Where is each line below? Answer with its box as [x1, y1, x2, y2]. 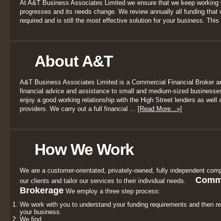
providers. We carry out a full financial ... [20, 105, 138, 112]
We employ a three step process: [64, 187, 160, 195]
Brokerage [20, 185, 64, 195]
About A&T [35, 52, 113, 70]
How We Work [35, 141, 134, 158]
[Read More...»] [138, 105, 182, 112]
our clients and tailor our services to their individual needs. [20, 177, 188, 184]
